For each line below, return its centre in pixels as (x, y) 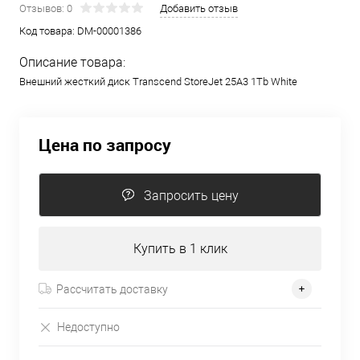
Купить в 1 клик (180, 249)
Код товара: (48, 31)
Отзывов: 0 (46, 8)
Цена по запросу (105, 145)
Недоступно (88, 327)
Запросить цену (191, 196)
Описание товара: (72, 62)
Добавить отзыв (199, 8)
